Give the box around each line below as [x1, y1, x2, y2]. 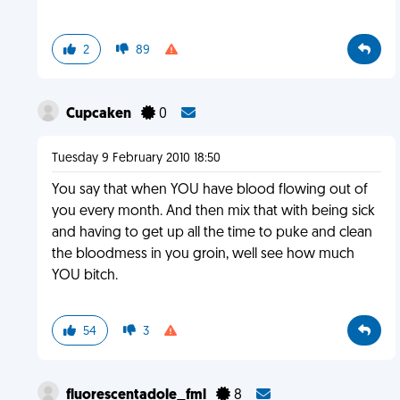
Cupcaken [65, 107, 134, 121]
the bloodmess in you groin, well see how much [51, 247, 354, 262]
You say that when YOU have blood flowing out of [51, 183, 368, 197]
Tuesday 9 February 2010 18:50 [51, 152, 221, 165]
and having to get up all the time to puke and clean [51, 226, 372, 240]
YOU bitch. [51, 269, 118, 283]
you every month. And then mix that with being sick [51, 204, 375, 219]
